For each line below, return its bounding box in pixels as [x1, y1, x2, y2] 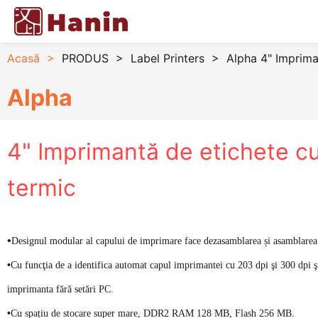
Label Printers [131, 51, 204, 65]
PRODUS [62, 51, 109, 65]
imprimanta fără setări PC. [7, 284, 114, 295]
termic [7, 174, 76, 202]
